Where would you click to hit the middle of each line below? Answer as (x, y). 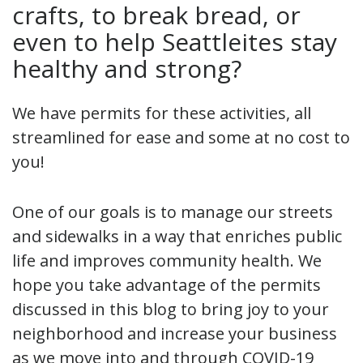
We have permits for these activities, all (162, 113)
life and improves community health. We (167, 260)
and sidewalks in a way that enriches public (177, 236)
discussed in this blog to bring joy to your (171, 309)
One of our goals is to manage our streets (173, 211)
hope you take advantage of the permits (167, 284)
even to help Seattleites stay (175, 41)
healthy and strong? (130, 68)
